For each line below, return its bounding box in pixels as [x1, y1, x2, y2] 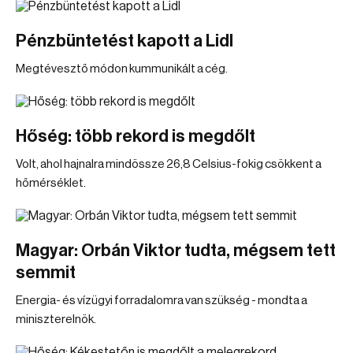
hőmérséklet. [16, 177, 86, 189]
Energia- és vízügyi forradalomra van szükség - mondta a [16, 295, 307, 307]
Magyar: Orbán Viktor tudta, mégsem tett [16, 242, 336, 259]
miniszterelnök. [16, 314, 96, 325]
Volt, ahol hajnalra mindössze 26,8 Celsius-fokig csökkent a [16, 158, 321, 170]
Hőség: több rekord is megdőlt [16, 128, 255, 145]
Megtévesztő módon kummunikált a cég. [16, 63, 228, 75]
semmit [16, 264, 76, 281]
